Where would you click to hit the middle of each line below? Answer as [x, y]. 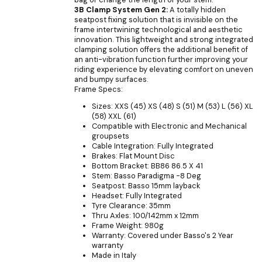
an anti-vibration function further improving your [161, 59]
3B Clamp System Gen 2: [121, 9]
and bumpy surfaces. [111, 79]
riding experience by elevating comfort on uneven [164, 69]
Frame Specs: [99, 89]
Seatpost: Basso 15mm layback [146, 186]
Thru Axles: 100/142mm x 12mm [145, 216]
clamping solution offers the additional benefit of [161, 49]
